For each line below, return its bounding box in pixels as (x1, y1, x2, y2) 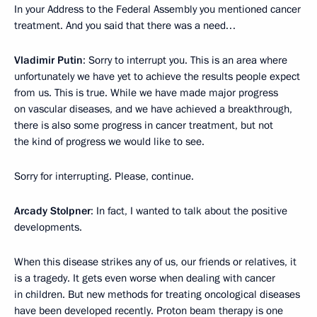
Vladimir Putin (14, 52, 83, 67)
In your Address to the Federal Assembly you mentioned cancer (14, 1, 301, 16)
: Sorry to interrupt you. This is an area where (83, 52, 287, 67)
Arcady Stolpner (14, 203, 91, 218)
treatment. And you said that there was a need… (14, 18, 236, 33)
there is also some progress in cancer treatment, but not (14, 117, 273, 132)
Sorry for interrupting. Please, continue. (14, 168, 194, 183)
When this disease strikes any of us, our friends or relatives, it (14, 254, 296, 269)
